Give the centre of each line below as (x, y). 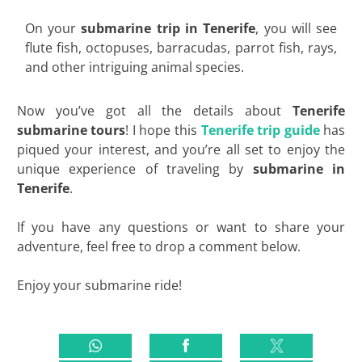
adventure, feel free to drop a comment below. (158, 246)
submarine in (299, 168)
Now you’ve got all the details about (155, 110)
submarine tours (71, 130)
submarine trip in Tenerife (168, 28)
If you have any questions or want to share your (181, 227)
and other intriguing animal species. (134, 67)
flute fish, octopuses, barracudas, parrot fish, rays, (181, 47)
